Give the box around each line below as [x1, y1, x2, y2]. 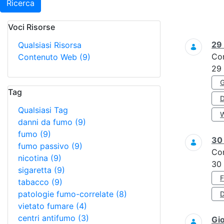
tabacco [18, 177, 51, 187]
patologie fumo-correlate [18, 189, 116, 199]
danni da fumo [18, 117, 75, 127]
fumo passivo [18, 141, 71, 151]
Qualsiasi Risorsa [18, 40, 81, 50]
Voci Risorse [8, 22, 55, 32]
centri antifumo [18, 213, 78, 223]
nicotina [18, 153, 50, 163]
